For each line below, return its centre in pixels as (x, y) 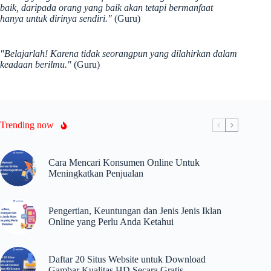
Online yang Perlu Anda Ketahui (111, 222)
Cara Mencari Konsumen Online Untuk (124, 162)
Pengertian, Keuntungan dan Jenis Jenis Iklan (135, 211)
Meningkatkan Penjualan (96, 173)
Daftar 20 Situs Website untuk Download (127, 259)
